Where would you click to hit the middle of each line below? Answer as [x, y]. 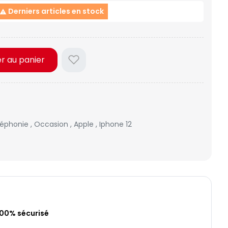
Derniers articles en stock [55, 11]
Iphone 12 [116, 124]
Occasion [52, 124]
